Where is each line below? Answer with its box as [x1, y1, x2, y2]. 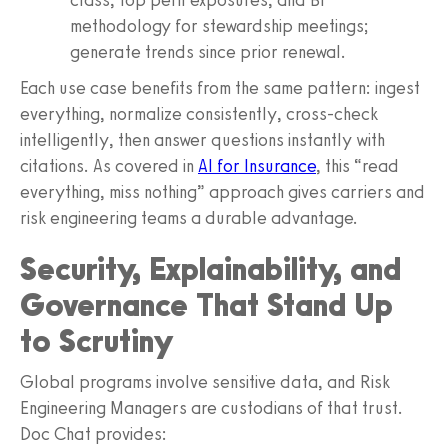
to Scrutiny [20, 321, 173, 360]
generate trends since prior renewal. [70, 40, 346, 63]
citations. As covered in [20, 154, 198, 177]
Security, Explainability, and [20, 249, 401, 288]
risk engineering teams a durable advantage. [20, 206, 358, 229]
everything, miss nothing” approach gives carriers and [20, 180, 425, 203]
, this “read [316, 154, 399, 177]
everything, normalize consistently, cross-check [20, 102, 378, 125]
